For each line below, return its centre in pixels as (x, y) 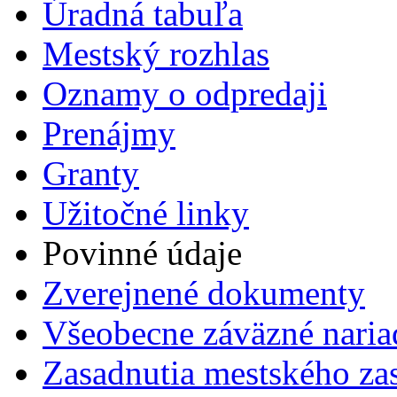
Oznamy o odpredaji (185, 94)
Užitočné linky (146, 214)
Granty (91, 174)
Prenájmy (109, 134)
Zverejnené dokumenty (204, 293)
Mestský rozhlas (156, 54)
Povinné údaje (142, 253)
